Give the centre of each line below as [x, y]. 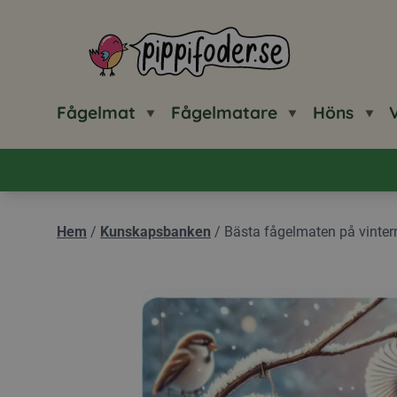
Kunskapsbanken [156, 232]
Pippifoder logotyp [114, 63]
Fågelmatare [224, 113]
